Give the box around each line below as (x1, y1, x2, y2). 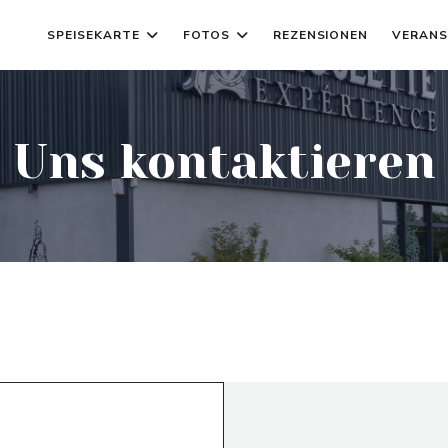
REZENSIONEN (272, 27, 369, 43)
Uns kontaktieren (12, 134, 436, 190)
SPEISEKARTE (47, 27, 140, 43)
